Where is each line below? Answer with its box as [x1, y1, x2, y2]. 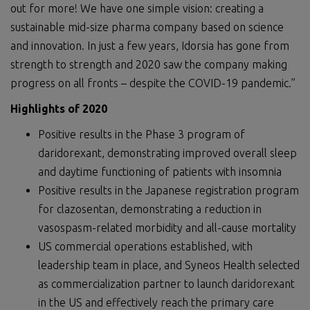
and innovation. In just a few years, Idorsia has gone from [10, 39, 289, 52]
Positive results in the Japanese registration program [38, 184, 299, 197]
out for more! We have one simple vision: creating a [10, 2, 264, 15]
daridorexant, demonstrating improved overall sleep [38, 147, 297, 159]
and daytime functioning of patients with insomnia [38, 165, 282, 178]
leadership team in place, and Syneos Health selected [38, 259, 300, 271]
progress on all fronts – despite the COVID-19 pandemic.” [10, 77, 295, 89]
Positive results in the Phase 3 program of [38, 128, 245, 140]
